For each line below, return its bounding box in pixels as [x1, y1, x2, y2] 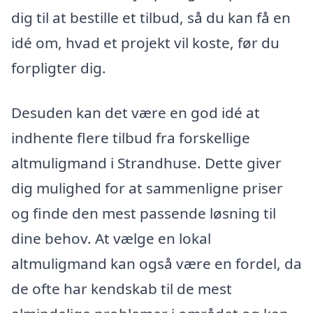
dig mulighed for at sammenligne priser [11, 178, 283, 198]
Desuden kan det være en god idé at [11, 103, 260, 123]
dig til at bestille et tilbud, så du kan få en [11, 8, 291, 28]
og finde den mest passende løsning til [11, 203, 276, 224]
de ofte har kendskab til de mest [11, 279, 232, 299]
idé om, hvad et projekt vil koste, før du [11, 33, 279, 53]
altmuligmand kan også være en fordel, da [11, 254, 302, 274]
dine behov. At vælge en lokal [11, 228, 211, 249]
